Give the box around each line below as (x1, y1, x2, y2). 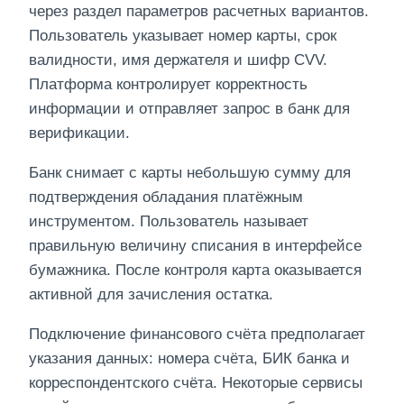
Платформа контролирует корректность (29, 76, 308, 94)
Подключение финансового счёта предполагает (29, 326, 365, 344)
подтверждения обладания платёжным (29, 188, 303, 207)
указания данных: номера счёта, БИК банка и (29, 350, 350, 368)
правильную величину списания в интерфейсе (29, 237, 362, 255)
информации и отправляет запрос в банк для (29, 100, 350, 118)
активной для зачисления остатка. (29, 286, 273, 304)
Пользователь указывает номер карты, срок (29, 27, 336, 45)
